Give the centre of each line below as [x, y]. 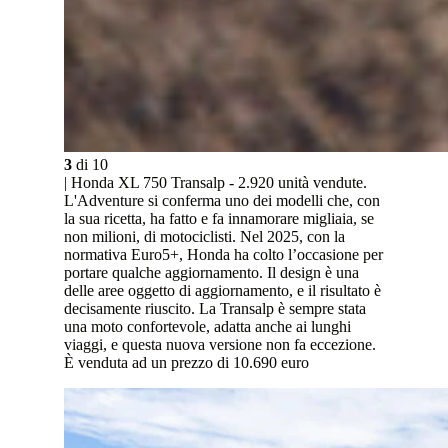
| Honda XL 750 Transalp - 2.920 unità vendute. [215, 183]
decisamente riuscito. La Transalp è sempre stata [215, 309]
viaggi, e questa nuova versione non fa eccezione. [220, 345]
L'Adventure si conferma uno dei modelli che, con [222, 201]
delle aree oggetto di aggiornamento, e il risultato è [222, 291]
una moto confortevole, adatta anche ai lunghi [207, 327]
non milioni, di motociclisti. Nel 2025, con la [204, 237]
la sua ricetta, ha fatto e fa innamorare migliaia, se [219, 219]
